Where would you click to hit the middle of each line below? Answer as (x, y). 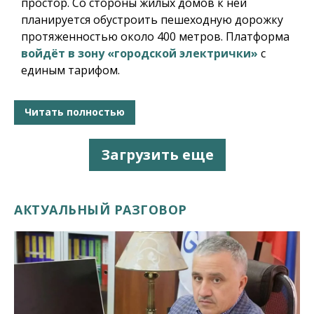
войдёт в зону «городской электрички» (139, 53)
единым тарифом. (70, 70)
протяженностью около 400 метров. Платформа (155, 36)
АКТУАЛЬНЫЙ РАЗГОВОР (101, 209)
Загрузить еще (157, 154)
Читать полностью (75, 112)
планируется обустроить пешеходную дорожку (152, 19)
